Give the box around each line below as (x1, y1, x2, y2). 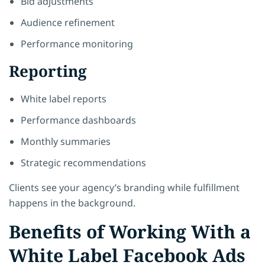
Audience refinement (21, 15, 115, 29)
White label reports (21, 92, 106, 105)
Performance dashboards (21, 113, 136, 127)
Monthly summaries (21, 134, 111, 148)
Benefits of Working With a (9, 219, 251, 244)
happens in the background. (9, 196, 135, 209)
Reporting (9, 60, 87, 82)
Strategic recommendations (21, 156, 146, 169)
